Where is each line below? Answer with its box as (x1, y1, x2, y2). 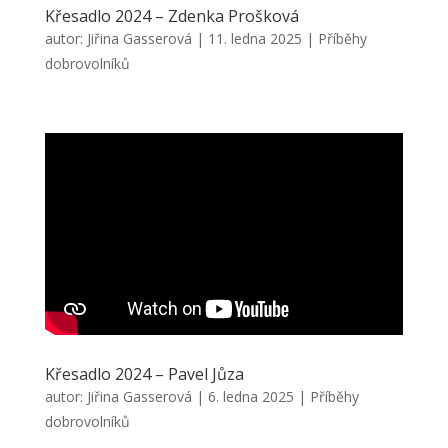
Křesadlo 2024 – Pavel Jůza (44, 362, 244, 385)
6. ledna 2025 (207, 386, 294, 406)
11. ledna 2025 (207, 28, 302, 48)
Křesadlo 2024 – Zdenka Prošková (44, 4, 299, 27)
